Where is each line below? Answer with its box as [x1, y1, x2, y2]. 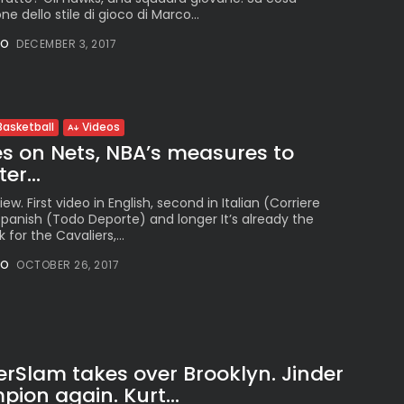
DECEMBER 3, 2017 [16, 35, 116, 51]
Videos [82, 119, 120, 134]
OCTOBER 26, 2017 [16, 256, 119, 272]
